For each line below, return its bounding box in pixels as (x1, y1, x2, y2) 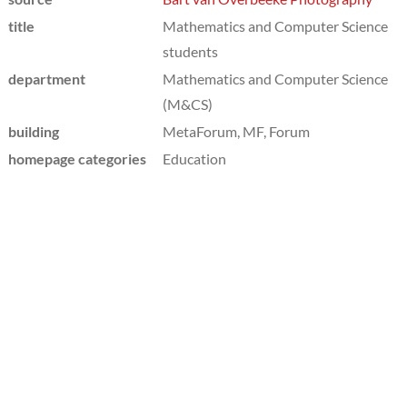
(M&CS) (162, 94, 213, 113)
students (162, 42, 218, 60)
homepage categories (7, 149, 146, 167)
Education (162, 149, 226, 167)
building (7, 122, 59, 140)
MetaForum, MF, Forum (162, 122, 310, 140)
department (7, 69, 85, 87)
